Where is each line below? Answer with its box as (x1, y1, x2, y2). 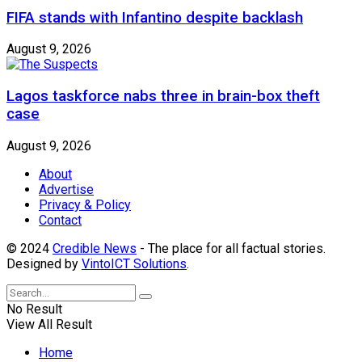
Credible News (53, 240, 137, 256)
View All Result (6, 316, 92, 332)
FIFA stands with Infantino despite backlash (6, 8, 303, 27)
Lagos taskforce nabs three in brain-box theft (6, 86, 320, 105)
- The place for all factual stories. (137, 240, 326, 256)
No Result (6, 301, 62, 317)
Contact (39, 212, 82, 228)
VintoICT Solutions (82, 255, 187, 271)
